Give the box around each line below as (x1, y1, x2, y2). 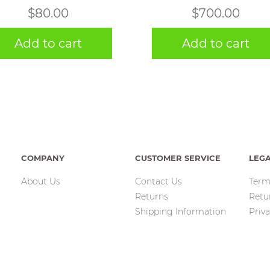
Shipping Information (135, 206, 226, 217)
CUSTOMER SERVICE (135, 153, 221, 163)
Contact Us (135, 176, 182, 187)
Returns (135, 191, 168, 202)
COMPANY (21, 153, 64, 163)
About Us (21, 176, 60, 187)
